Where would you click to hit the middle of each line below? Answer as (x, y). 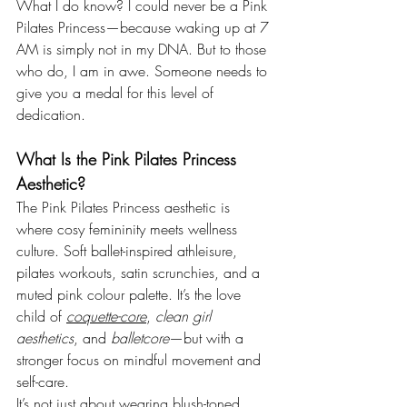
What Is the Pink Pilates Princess (129, 159)
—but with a (208, 338)
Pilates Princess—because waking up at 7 (145, 28)
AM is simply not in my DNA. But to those (144, 50)
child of (41, 317)
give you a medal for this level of (117, 93)
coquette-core (106, 317)
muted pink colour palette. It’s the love (131, 295)
